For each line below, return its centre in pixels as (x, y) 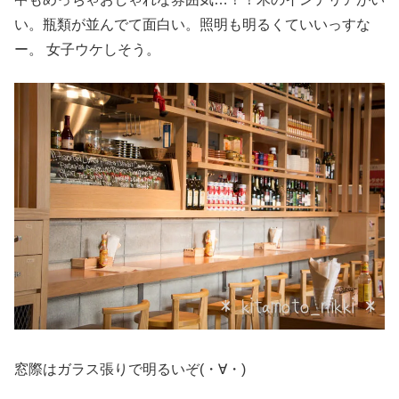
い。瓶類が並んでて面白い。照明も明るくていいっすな (192, 25)
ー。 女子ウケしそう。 (87, 50)
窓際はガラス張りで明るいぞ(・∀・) (130, 370)
